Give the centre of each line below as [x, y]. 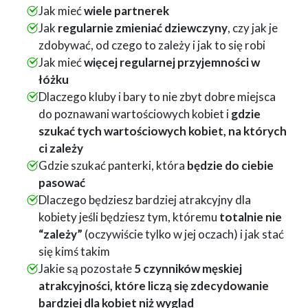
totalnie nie [250, 217]
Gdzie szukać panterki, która [112, 166]
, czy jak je [252, 28]
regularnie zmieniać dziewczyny [142, 28]
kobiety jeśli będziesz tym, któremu [129, 217]
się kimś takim [74, 252]
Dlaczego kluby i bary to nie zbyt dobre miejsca [157, 97]
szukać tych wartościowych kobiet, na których [162, 131]
